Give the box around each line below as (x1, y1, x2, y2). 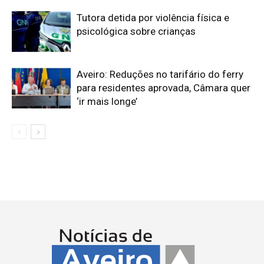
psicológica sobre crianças (77, 25, 196, 37)
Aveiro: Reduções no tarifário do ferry (77, 68, 243, 80)
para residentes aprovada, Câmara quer (77, 82, 250, 94)
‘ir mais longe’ (77, 95, 137, 107)
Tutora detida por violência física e (77, 12, 229, 24)
